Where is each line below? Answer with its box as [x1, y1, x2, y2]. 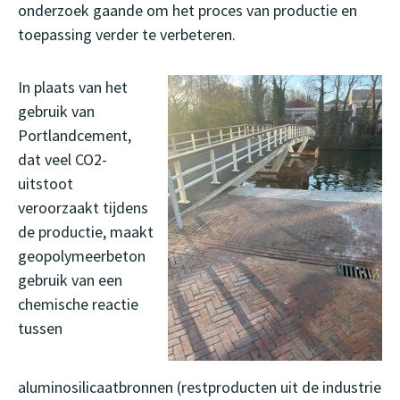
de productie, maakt [18, 221, 154, 243]
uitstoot [18, 173, 73, 195]
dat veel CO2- [18, 149, 107, 171]
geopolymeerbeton [18, 246, 146, 267]
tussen [18, 318, 62, 339]
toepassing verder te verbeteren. [18, 24, 236, 46]
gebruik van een [18, 270, 122, 291]
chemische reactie [18, 294, 138, 315]
